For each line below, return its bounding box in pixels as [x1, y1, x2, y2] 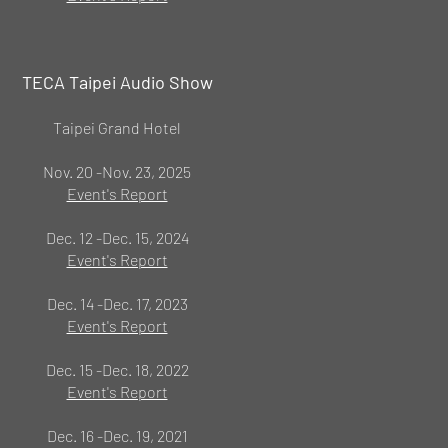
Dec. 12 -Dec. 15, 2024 [45, 228, 189, 247]
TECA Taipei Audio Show [21, 71, 213, 93]
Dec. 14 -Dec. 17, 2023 [46, 294, 188, 313]
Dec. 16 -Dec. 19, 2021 [46, 426, 188, 445]
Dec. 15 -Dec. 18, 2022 [45, 360, 189, 379]
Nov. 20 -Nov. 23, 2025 [43, 162, 191, 181]
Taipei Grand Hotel [53, 118, 181, 137]
